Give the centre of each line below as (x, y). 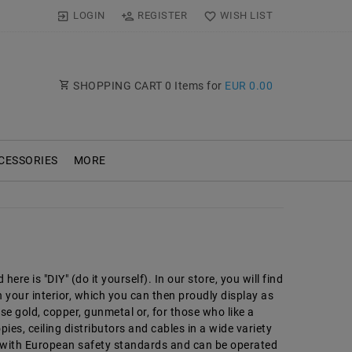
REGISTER (163, 15)
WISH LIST (246, 15)
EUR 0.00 (249, 85)
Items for (198, 85)
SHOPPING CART (117, 85)
